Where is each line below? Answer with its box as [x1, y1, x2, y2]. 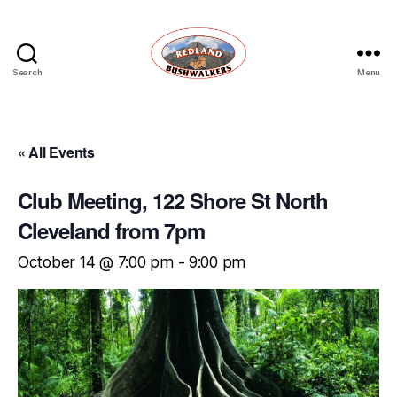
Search [12, 66, 43, 77]
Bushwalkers [197, 96, 292, 115]
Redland [197, 77, 256, 97]
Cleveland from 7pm [18, 215, 206, 246]
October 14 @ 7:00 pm [18, 253, 174, 272]
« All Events [18, 142, 95, 163]
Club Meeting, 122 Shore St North [18, 185, 329, 216]
